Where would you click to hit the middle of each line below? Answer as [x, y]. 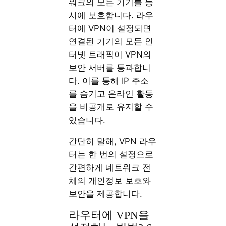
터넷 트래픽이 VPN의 [110, 54]
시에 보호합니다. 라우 [111, 15]
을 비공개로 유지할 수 [111, 107]
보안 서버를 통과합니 [110, 67]
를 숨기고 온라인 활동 [111, 94]
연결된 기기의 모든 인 [111, 41]
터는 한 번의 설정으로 [111, 155]
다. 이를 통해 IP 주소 [109, 80]
